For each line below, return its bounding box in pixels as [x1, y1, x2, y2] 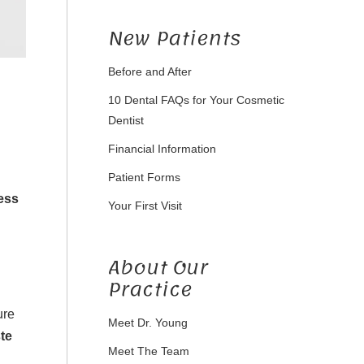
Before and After [107, 65, 192, 78]
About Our [107, 249, 208, 285]
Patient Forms [107, 171, 180, 184]
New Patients [107, 20, 240, 56]
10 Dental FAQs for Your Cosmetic [107, 93, 284, 106]
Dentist [107, 114, 144, 127]
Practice [107, 271, 192, 307]
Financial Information [107, 142, 216, 155]
